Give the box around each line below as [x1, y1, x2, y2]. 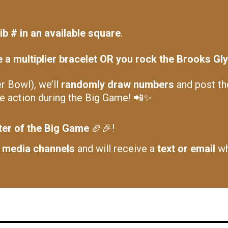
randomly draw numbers [61, 78, 174, 91]
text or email [157, 142, 215, 155]
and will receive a [75, 142, 157, 155]
